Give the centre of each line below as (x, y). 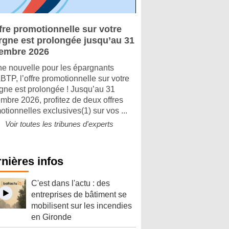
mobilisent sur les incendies (82, 206)
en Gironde (51, 217)
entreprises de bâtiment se (79, 194)
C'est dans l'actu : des (71, 183)
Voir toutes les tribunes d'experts (59, 124)
